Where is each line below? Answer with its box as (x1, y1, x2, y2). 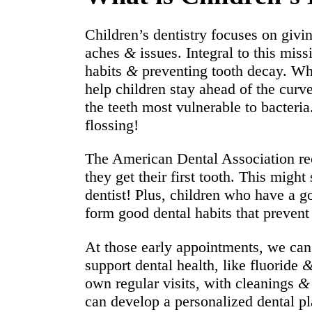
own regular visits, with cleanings (85, 274, 298, 292)
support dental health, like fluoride (85, 256, 302, 274)
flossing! (85, 116, 139, 134)
